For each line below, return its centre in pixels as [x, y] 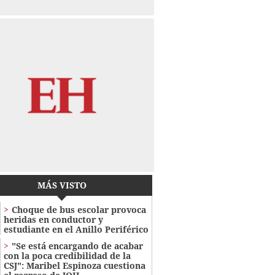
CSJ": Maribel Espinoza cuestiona [74, 266]
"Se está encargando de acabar [77, 246]
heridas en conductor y [53, 220]
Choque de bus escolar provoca [79, 210]
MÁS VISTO [62, 185]
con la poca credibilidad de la [67, 256]
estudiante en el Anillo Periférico [76, 230]
